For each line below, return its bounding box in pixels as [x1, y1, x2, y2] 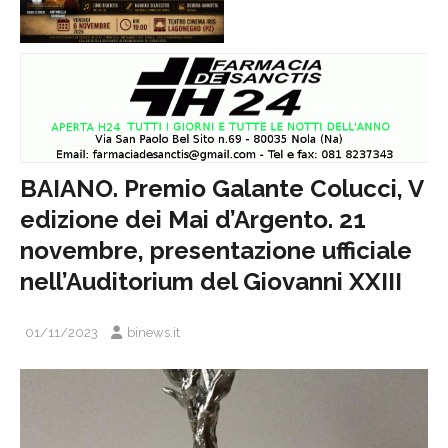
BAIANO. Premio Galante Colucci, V [20, 173, 423, 203]
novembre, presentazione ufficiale [20, 235, 412, 265]
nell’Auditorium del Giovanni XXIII [20, 266, 402, 296]
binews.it [127, 324, 180, 340]
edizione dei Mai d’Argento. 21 [20, 204, 366, 234]
